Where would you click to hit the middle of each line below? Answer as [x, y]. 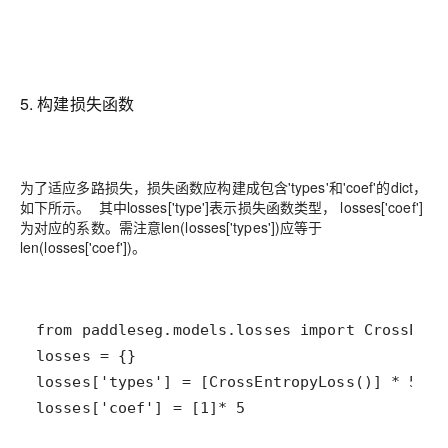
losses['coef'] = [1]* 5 [141, 408]
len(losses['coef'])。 [83, 247]
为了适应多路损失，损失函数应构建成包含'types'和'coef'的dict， [224, 187]
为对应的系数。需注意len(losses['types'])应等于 [171, 227]
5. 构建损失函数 [77, 103]
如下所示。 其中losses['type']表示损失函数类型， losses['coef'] [221, 207]
